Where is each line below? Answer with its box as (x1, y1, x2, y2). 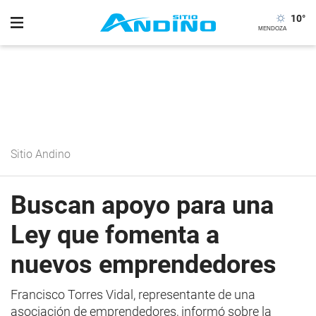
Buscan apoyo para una (11, 190, 274, 220)
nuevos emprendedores (11, 250, 276, 279)
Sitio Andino (11, 147, 71, 161)
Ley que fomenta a (11, 220, 219, 250)
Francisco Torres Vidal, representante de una (11, 287, 255, 302)
